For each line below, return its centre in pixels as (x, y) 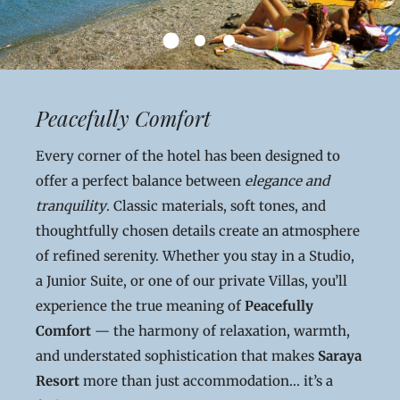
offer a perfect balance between (140, 181)
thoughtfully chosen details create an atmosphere (198, 231)
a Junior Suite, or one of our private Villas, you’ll (192, 281)
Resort (58, 381)
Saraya (340, 356)
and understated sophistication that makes (177, 356)
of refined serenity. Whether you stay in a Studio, (195, 256)
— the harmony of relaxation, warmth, (221, 331)
